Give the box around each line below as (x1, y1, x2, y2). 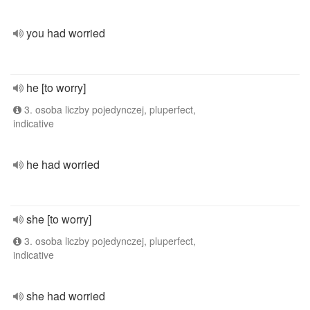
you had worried (26, 25, 105, 41)
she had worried (26, 288, 105, 304)
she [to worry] (26, 211, 91, 227)
